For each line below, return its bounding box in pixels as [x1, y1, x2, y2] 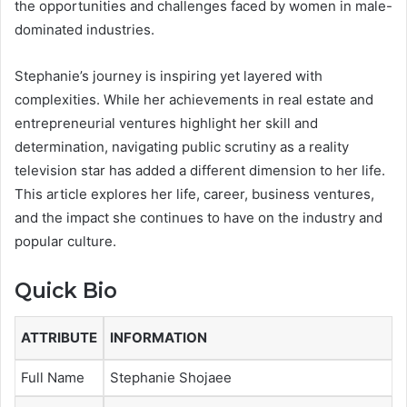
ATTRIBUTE [21, 328, 97, 346]
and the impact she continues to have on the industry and [15, 209, 382, 227]
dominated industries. [15, 21, 154, 39]
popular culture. [15, 233, 116, 251]
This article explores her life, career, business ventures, [15, 185, 374, 203]
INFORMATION [110, 328, 207, 346]
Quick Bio [15, 278, 117, 304]
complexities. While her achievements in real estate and [15, 91, 373, 109]
